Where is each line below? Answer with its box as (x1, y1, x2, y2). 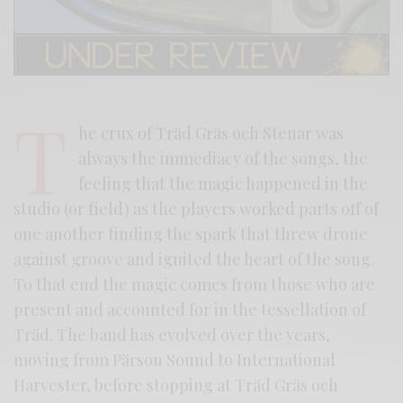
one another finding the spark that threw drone (13, 223, 369, 246)
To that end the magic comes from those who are (13, 273, 376, 296)
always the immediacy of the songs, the (77, 148, 368, 170)
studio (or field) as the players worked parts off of (13, 198, 380, 220)
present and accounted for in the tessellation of (13, 299, 367, 321)
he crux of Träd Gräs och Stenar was (77, 122, 344, 145)
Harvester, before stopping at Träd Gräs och (13, 374, 339, 397)
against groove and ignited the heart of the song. (13, 248, 375, 271)
